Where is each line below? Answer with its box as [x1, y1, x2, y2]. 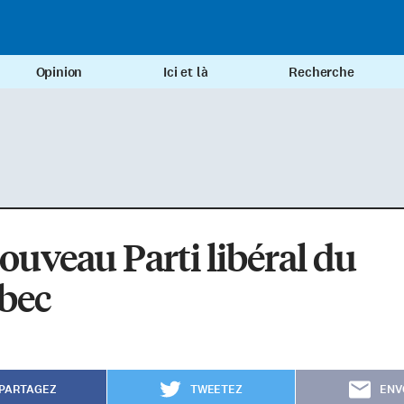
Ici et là [163, 63, 208, 82]
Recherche [289, 63, 354, 82]
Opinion [35, 63, 83, 82]
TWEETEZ [189, 381, 243, 399]
